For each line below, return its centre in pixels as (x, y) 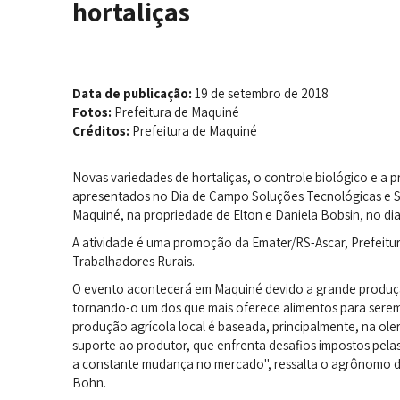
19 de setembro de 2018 (260, 93)
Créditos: (100, 131)
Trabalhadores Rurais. (133, 261)
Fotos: (92, 112)
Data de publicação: (132, 93)
